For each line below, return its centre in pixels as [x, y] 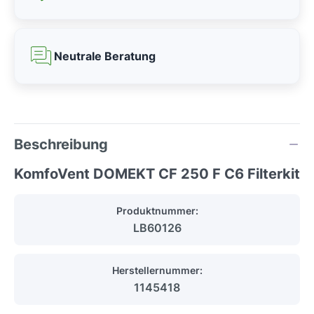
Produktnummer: [157, 211]
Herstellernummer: [157, 271]
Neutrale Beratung [105, 56]
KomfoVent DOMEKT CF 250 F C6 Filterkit [157, 174]
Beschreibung [61, 145]
